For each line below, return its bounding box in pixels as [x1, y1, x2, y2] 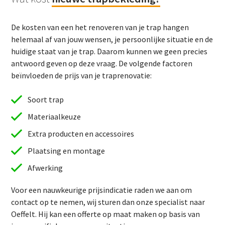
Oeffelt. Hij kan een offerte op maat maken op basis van [11, 208, 200, 219]
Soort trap [27, 94, 64, 104]
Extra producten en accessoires [27, 128, 134, 139]
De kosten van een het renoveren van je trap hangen [11, 22, 189, 32]
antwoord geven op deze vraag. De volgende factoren [11, 58, 193, 68]
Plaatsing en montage [27, 145, 105, 156]
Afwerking [27, 162, 63, 173]
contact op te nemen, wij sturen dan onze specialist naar [11, 196, 205, 207]
